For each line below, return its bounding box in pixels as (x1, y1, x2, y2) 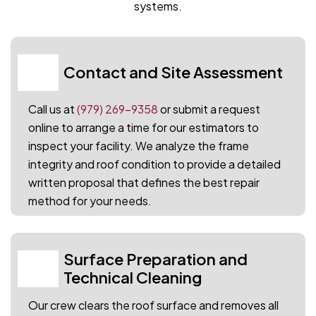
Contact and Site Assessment (63, 61, 283, 82)
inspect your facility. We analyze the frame (28, 138, 249, 153)
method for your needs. (28, 193, 152, 208)
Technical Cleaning (63, 267, 202, 288)
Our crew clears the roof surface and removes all (28, 298, 279, 313)
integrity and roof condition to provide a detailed (28, 156, 281, 171)
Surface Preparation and (63, 249, 248, 269)
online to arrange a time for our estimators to (28, 119, 259, 135)
